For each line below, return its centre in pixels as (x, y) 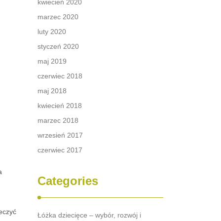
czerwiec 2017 (60, 150)
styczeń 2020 (58, 46)
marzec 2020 (58, 17)
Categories (68, 181)
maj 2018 (52, 91)
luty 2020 (52, 32)
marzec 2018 (58, 120)
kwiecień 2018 (60, 106)
